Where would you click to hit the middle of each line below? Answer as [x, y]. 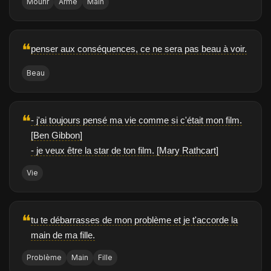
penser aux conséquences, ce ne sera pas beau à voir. [139, 49]
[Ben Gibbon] [57, 135]
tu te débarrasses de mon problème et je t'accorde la [134, 220]
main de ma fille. [63, 235]
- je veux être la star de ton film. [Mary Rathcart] [125, 150]
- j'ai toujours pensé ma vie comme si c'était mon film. [136, 120]
